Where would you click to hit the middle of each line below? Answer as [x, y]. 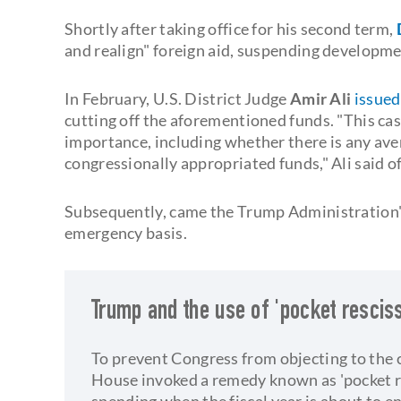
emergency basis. [126, 232]
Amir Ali [320, 98]
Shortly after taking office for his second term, [230, 28]
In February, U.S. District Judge [176, 98]
